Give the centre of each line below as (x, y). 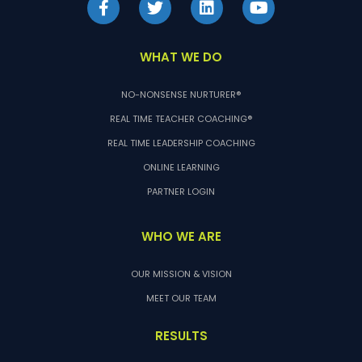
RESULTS (181, 335)
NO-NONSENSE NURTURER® (181, 94)
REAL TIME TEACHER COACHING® (181, 118)
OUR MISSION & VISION (181, 274)
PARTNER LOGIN (181, 191)
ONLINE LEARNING (181, 167)
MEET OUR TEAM (181, 298)
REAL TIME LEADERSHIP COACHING (181, 143)
